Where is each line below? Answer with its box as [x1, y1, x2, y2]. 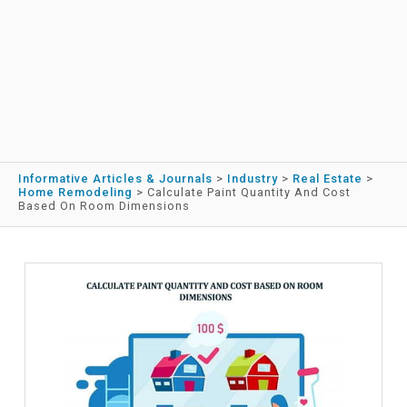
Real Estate [293, 172, 362, 186]
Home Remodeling [18, 185, 133, 200]
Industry [227, 172, 278, 186]
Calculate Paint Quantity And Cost [147, 185, 351, 200]
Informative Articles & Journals [18, 172, 213, 186]
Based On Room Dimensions [18, 199, 190, 213]
